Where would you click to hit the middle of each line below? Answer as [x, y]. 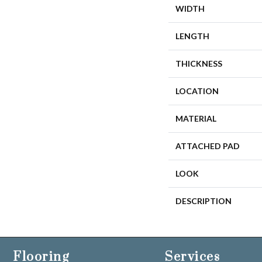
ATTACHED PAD [208, 146]
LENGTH [192, 36]
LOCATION [197, 91]
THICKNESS [199, 63]
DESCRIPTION [204, 201]
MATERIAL [196, 118]
